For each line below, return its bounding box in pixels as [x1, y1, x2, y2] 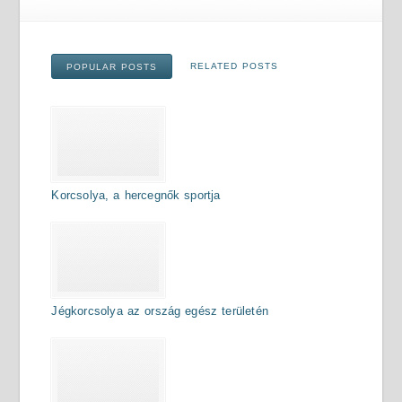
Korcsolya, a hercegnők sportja [51, 188, 221, 202]
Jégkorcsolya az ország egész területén [51, 304, 269, 318]
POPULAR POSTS [66, 62, 158, 72]
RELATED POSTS [190, 61, 278, 71]
